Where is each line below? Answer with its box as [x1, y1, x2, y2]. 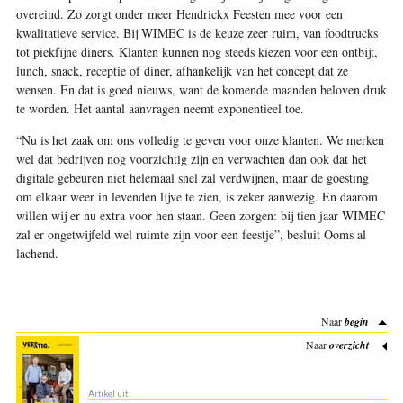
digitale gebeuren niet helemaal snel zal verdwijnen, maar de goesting [15, 168, 369, 186]
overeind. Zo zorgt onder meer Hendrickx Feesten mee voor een [15, 4, 343, 22]
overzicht [329, 336, 370, 353]
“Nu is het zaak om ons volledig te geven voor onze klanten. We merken [15, 130, 384, 148]
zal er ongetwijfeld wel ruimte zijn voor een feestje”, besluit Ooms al [15, 225, 366, 243]
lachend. [15, 244, 58, 262]
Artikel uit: [87, 389, 130, 399]
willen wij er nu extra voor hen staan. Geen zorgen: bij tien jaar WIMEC [15, 206, 385, 224]
